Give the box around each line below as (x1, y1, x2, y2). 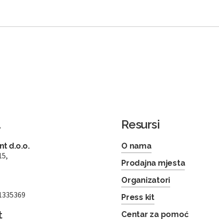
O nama (121, 141, 152, 151)
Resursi (121, 117, 159, 132)
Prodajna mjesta (121, 158, 185, 168)
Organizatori (121, 175, 171, 185)
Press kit (121, 193, 154, 202)
